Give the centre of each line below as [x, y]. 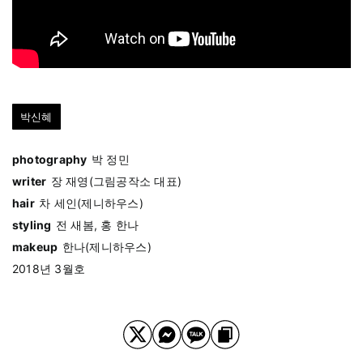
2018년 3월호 [49, 269]
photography [50, 160]
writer [30, 181]
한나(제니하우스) [107, 247]
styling [32, 225]
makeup [35, 247]
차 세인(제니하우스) [91, 203]
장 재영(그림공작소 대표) [116, 181]
